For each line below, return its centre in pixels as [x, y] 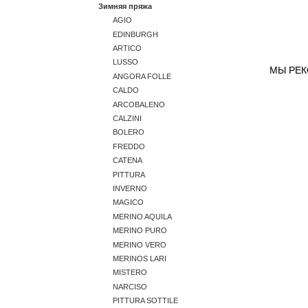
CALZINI [127, 119]
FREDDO [129, 146]
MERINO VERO [140, 244]
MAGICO [128, 202]
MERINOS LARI [140, 258]
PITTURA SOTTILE [145, 301]
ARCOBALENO [139, 104]
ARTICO [127, 48]
